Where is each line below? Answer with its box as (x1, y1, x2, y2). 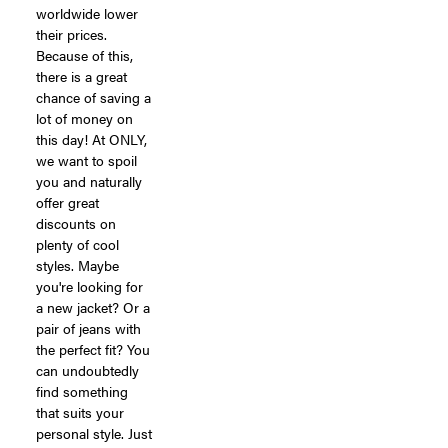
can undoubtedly (36, 359, 139, 380)
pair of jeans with (36, 317, 141, 338)
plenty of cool (36, 233, 119, 254)
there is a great (36, 65, 127, 86)
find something (36, 380, 128, 401)
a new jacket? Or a (36, 296, 150, 317)
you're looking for (36, 275, 143, 296)
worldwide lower (36, 2, 138, 23)
